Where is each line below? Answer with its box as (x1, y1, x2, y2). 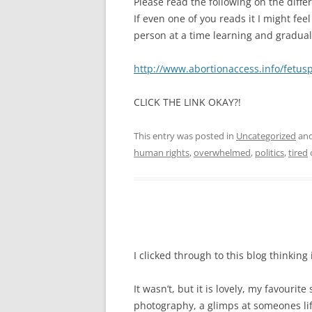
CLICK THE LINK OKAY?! (134, 95, 241, 109)
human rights (134, 146, 189, 159)
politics (255, 146, 284, 159)
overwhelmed (194, 146, 251, 159)
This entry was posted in (134, 130, 236, 142)
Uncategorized (236, 130, 296, 142)
